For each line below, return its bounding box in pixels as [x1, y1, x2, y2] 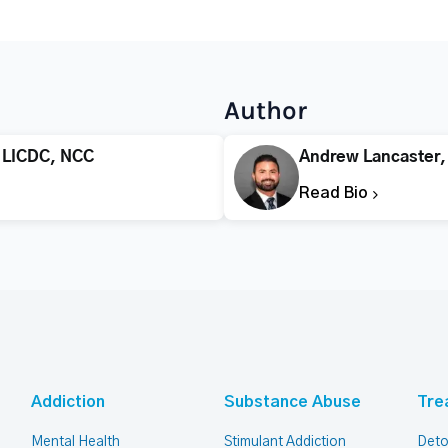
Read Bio [299, 185, 372, 201]
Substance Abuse [223, 394, 361, 410]
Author [224, 95, 307, 126]
